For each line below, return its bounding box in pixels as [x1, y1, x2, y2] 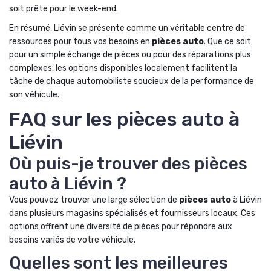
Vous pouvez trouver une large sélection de [9, 195, 179, 205]
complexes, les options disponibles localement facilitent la [9, 63, 237, 73]
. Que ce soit [204, 36, 251, 47]
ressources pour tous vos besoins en [9, 36, 152, 47]
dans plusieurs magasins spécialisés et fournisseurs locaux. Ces [9, 208, 255, 218]
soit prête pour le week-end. [9, 4, 118, 14]
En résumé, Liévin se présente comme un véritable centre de [9, 23, 245, 33]
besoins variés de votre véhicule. [9, 235, 135, 245]
